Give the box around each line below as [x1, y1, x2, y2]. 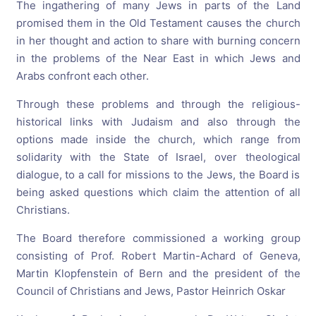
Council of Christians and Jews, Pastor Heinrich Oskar [16, 284, 286, 298]
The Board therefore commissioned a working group [16, 231, 300, 245]
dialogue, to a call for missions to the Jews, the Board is [16, 168, 300, 182]
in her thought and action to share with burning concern [16, 34, 300, 48]
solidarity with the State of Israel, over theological [16, 150, 300, 164]
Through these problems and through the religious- [16, 97, 300, 111]
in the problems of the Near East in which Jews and [16, 51, 300, 66]
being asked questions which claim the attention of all [16, 186, 300, 200]
